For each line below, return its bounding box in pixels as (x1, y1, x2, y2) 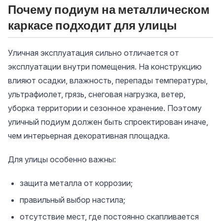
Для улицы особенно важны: (8, 154, 116, 164)
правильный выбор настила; (20, 195, 125, 205)
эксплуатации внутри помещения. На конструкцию (8, 62, 202, 72)
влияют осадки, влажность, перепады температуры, (8, 75, 208, 85)
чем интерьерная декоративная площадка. (8, 131, 170, 141)
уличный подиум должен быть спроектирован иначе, (8, 117, 208, 127)
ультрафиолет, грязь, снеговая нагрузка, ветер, (8, 89, 185, 99)
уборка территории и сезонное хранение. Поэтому (8, 103, 202, 113)
